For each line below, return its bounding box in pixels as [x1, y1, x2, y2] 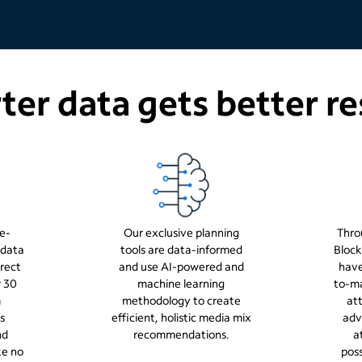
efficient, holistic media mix [111, 309, 251, 325]
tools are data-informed [120, 242, 242, 257]
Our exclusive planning [123, 225, 239, 240]
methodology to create [121, 293, 241, 308]
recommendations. [133, 326, 229, 342]
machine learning [137, 276, 225, 291]
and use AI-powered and [118, 259, 244, 274]
